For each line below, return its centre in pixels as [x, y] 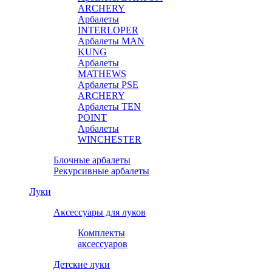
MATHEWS [102, 73]
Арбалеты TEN [109, 106]
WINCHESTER [110, 139]
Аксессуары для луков [100, 212]
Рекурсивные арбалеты [101, 171]
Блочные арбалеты [92, 160]
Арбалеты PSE [108, 84]
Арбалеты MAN [111, 41]
